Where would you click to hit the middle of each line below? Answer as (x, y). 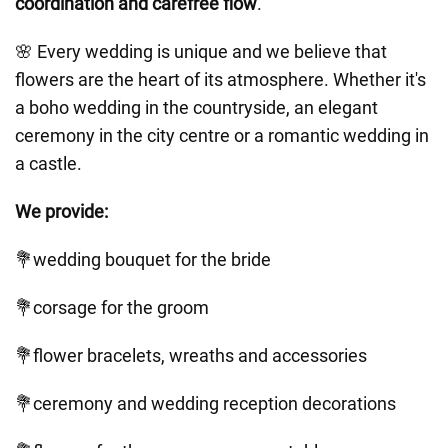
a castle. (48, 163)
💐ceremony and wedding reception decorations (205, 403)
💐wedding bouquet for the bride (143, 259)
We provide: (61, 211)
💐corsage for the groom (112, 307)
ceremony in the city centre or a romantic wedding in (222, 135)
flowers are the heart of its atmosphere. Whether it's (220, 79)
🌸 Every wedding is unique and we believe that (201, 51)
